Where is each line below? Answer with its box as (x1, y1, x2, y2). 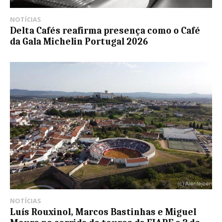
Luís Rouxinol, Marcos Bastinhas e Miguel (10, 206, 196, 218)
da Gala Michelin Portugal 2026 (10, 36, 148, 47)
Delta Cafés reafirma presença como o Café (10, 25, 200, 36)
